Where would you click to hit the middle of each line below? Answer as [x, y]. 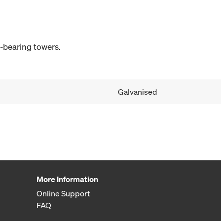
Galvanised [137, 92]
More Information [67, 179]
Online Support [63, 194]
